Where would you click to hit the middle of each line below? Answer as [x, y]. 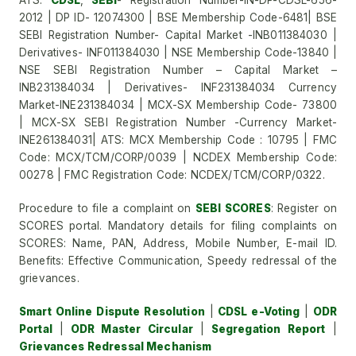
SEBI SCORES [233, 209]
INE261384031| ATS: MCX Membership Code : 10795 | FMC [178, 140]
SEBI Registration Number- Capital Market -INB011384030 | [178, 35]
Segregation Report [265, 329]
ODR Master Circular [128, 329]
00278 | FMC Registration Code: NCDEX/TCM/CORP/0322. [172, 175]
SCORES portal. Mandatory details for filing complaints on [178, 226]
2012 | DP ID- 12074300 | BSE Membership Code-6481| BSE [178, 18]
